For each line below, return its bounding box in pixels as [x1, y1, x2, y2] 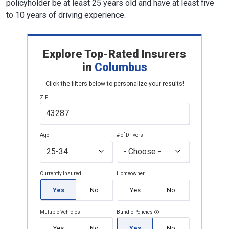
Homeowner [117, 171, 145, 176]
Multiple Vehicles [40, 209, 80, 215]
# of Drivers [117, 132, 143, 138]
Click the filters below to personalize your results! [45, 80, 184, 87]
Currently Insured [40, 171, 81, 176]
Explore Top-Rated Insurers [43, 48, 186, 60]
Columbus [94, 61, 147, 74]
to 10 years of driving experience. [6, 10, 126, 20]
